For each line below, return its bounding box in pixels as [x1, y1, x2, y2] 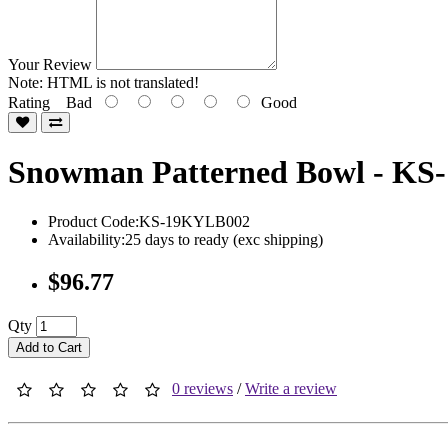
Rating [8, 93, 50, 111]
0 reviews [172, 379, 233, 397]
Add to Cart [16, 339, 82, 355]
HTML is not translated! [43, 73, 199, 91]
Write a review [245, 379, 337, 397]
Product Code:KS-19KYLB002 [48, 212, 250, 230]
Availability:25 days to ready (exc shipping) [48, 230, 323, 248]
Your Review [8, 55, 92, 73]
